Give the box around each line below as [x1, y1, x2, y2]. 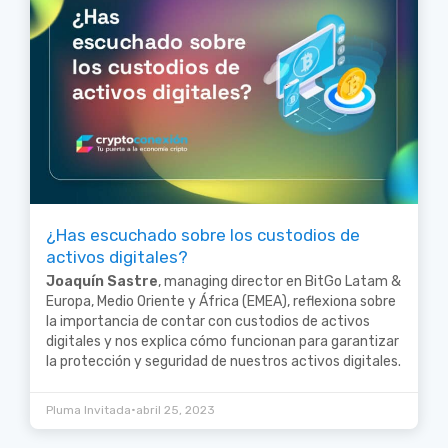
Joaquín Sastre [46, 273, 158, 291]
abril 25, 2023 [136, 403, 215, 418]
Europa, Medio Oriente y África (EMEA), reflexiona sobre [46, 293, 396, 311]
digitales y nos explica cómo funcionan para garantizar [46, 333, 399, 351]
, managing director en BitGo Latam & [158, 273, 401, 291]
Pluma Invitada [46, 403, 131, 418]
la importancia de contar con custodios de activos [46, 313, 370, 331]
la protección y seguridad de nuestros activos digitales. [46, 353, 401, 371]
